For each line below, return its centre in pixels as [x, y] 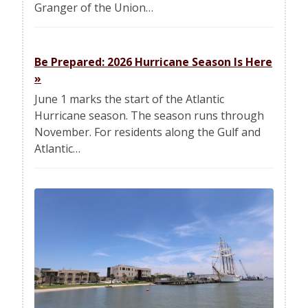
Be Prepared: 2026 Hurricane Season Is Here [153, 62]
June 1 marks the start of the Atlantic [129, 99]
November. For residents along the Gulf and [147, 132]
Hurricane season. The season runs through [149, 115]
